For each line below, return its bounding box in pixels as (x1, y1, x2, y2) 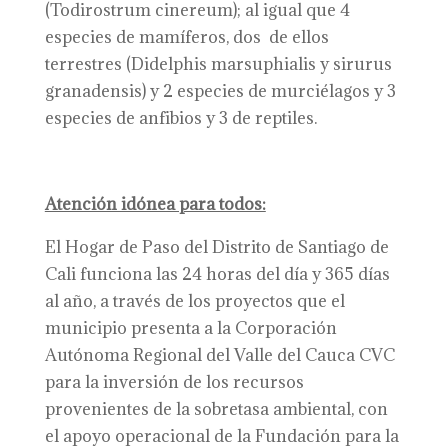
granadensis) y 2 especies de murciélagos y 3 (44, 80, 396, 102)
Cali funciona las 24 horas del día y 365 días (44, 263, 390, 285)
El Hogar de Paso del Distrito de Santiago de (44, 236, 389, 258)
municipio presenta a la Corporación (44, 317, 337, 339)
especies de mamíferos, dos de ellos (44, 26, 329, 48)
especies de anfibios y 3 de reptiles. (44, 107, 317, 129)
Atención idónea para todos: (44, 193, 266, 215)
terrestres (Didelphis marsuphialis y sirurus (44, 53, 392, 75)
